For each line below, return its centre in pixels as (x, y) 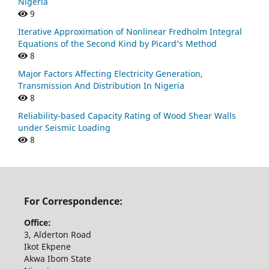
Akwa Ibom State (59, 259)
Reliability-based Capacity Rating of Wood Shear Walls (127, 116)
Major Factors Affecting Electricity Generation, (110, 74)
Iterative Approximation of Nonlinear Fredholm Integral (130, 32)
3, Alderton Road (59, 235)
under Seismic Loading (64, 128)
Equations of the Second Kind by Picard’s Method (117, 44)
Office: (37, 223)
